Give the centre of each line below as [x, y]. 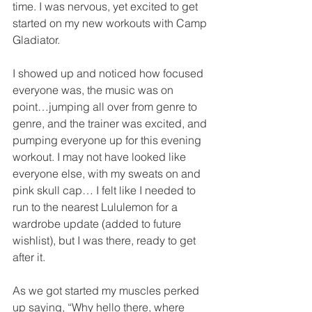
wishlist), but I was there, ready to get [106, 240]
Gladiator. [36, 40]
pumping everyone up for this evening [108, 140]
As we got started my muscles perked [107, 290]
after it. [29, 257]
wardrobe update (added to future [98, 224]
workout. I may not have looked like [101, 157]
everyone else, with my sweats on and [108, 173]
